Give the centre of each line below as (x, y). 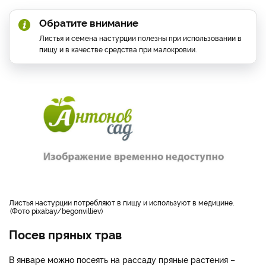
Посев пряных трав (65, 234)
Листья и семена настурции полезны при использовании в (140, 37)
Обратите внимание (89, 22)
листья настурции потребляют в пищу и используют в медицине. (124, 202)
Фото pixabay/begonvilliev (56, 211)
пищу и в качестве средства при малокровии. (118, 49)
